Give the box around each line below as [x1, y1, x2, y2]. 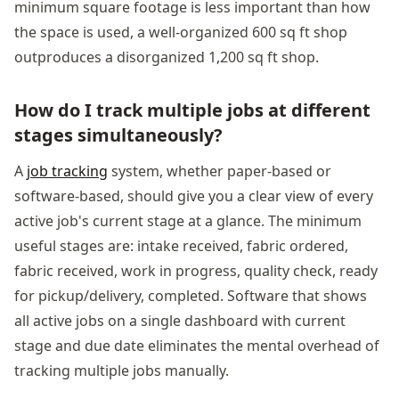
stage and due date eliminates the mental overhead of [14, 335, 379, 355]
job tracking [27, 160, 108, 181]
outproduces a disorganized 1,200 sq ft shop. [14, 46, 319, 67]
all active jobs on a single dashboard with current [14, 310, 346, 330]
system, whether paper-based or [108, 160, 331, 181]
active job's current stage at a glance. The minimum [14, 210, 362, 231]
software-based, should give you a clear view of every [14, 185, 373, 206]
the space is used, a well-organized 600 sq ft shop [14, 21, 347, 42]
